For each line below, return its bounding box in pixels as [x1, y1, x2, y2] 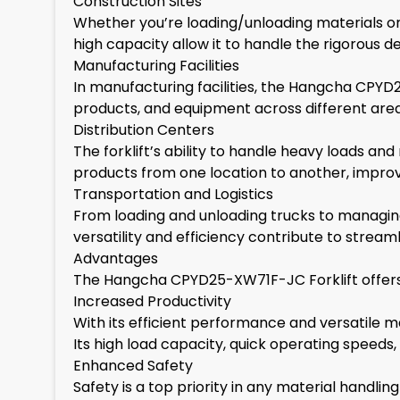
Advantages [73, 248, 158, 269]
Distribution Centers [73, 120, 214, 140]
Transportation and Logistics [73, 184, 273, 204]
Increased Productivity [73, 291, 231, 312]
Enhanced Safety [73, 355, 193, 376]
